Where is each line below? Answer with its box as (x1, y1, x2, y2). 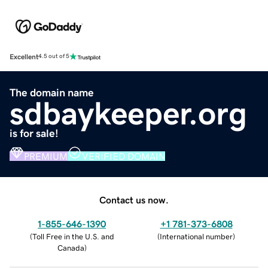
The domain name (10, 87, 94, 98)
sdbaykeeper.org (10, 96, 247, 129)
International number (160, 232, 233, 240)
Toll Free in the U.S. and (32, 232, 114, 240)
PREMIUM (24, 151, 68, 161)
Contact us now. (99, 194, 169, 205)
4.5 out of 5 (38, 53, 69, 60)
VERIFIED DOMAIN (82, 151, 165, 161)
